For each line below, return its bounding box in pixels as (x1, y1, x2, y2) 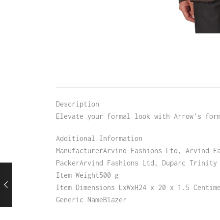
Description (55, 99, 99, 108)
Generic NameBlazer (55, 195, 127, 204)
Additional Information (55, 134, 142, 142)
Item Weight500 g (55, 170, 119, 179)
